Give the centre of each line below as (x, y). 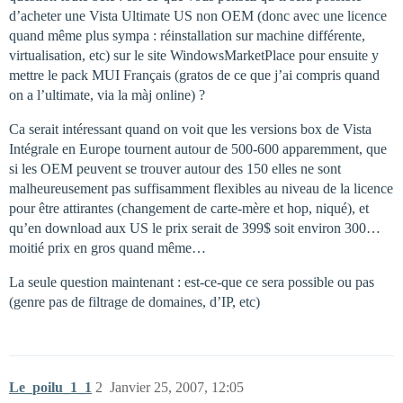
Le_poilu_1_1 (50, 387)
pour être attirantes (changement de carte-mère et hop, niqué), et (189, 208)
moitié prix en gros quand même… (107, 248)
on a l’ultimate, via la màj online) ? (107, 95)
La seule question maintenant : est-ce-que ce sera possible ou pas (192, 282)
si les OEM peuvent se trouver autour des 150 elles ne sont (175, 169)
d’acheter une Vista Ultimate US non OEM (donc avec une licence (198, 16)
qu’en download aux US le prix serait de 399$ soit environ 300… (195, 228)
